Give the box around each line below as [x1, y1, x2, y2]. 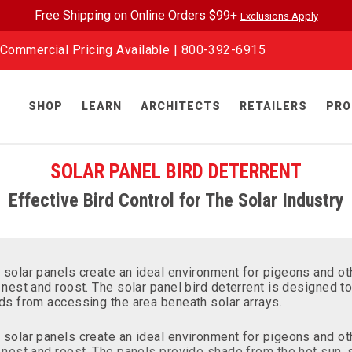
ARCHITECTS [141, 100, 221, 112]
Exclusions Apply [240, 10, 318, 22]
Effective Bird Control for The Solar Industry [8, 189, 344, 211]
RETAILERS [240, 100, 307, 112]
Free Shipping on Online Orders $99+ [34, 8, 240, 23]
